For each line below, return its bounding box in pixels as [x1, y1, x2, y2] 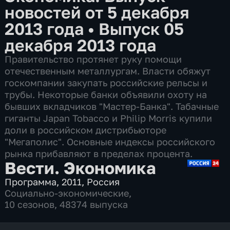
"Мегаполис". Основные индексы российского [5, 136, 216, 147]
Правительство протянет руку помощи [5, 53, 182, 65]
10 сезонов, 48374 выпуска [5, 198, 128, 210]
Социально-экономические [5, 187, 129, 199]
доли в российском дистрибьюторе [5, 124, 167, 136]
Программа [5, 176, 57, 187]
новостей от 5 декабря [5, 2, 190, 22]
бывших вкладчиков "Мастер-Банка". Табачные [5, 100, 219, 112]
